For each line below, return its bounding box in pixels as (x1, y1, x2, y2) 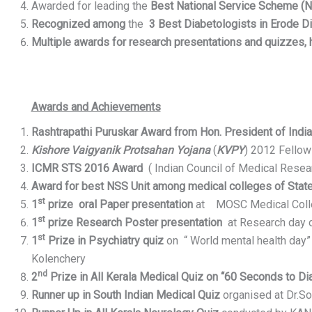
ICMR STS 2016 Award (31, 162, 146, 175)
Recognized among (31, 17, 125, 31)
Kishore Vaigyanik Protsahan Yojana (31, 143, 210, 157)
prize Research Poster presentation (45, 216, 228, 230)
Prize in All (47, 270, 103, 284)
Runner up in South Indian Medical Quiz (31, 288, 220, 302)
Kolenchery (31, 252, 86, 266)
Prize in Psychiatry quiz (45, 234, 166, 248)
